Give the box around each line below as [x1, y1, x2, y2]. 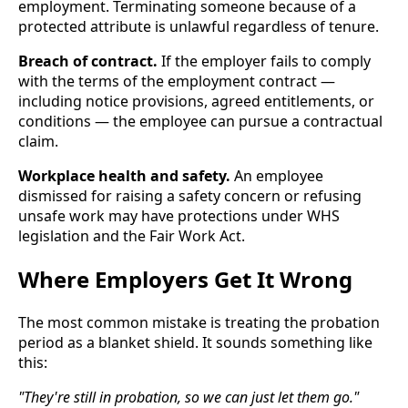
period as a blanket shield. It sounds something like [18, 331, 372, 352]
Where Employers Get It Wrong [18, 264, 352, 295]
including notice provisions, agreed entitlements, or [18, 91, 374, 112]
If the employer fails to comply [158, 51, 371, 72]
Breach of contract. [18, 51, 158, 72]
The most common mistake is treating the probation [18, 311, 380, 332]
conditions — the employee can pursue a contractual [18, 111, 382, 132]
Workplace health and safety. [18, 166, 230, 187]
